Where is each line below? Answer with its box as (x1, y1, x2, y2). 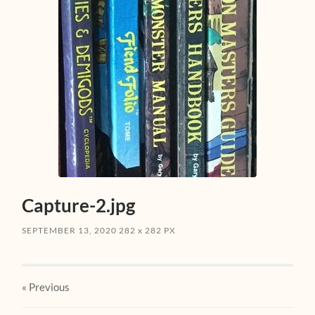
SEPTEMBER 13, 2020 (22, 224, 117, 236)
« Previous (22, 280, 70, 293)
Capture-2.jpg (22, 193, 136, 217)
